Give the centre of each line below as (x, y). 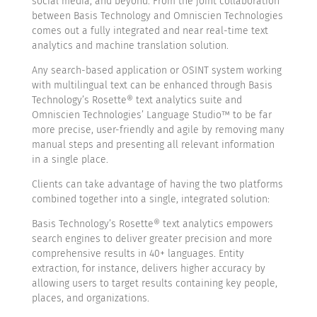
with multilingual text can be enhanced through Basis (152, 85)
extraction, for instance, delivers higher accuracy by (148, 269)
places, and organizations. (90, 298)
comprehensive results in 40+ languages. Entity (138, 254)
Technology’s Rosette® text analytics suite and (137, 100)
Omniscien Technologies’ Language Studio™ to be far (151, 115)
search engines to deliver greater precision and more (152, 239)
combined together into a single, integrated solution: (150, 199)
